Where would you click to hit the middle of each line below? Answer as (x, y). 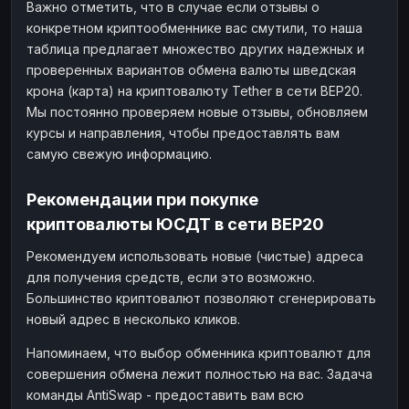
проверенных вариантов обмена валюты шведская (191, 69)
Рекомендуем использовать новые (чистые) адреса (195, 256)
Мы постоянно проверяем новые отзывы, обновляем (197, 111)
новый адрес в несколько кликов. (133, 319)
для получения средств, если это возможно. (171, 277)
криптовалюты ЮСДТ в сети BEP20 (175, 224)
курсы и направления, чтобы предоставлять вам (183, 132)
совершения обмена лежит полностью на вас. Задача (199, 373)
